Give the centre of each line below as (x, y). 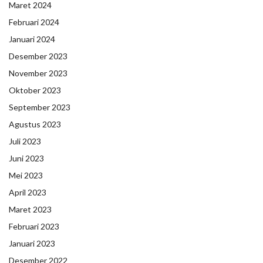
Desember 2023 (38, 56)
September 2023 (40, 107)
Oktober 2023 (35, 90)
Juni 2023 (26, 158)
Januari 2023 (32, 243)
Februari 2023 (34, 226)
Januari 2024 (32, 39)
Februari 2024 (34, 22)
